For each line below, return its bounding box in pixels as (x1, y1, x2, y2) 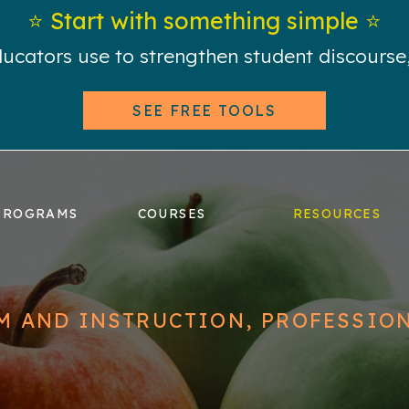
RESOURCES (292, 205, 382, 222)
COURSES (137, 205, 206, 222)
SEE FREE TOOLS (132, 101, 277, 120)
